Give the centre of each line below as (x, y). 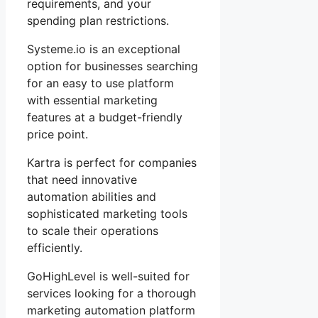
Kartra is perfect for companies (112, 162)
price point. (57, 134)
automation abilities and (92, 196)
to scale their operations (93, 230)
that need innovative (82, 179)
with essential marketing (92, 100)
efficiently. (55, 247)
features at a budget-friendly (105, 117)
